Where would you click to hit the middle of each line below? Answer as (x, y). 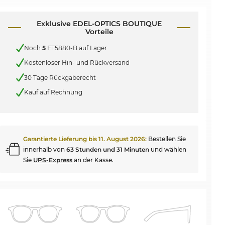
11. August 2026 (122, 139)
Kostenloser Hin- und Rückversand (77, 63)
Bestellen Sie (167, 139)
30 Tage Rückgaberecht (60, 77)
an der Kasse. (93, 160)
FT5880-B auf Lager (77, 48)
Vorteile (99, 32)
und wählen (168, 149)
